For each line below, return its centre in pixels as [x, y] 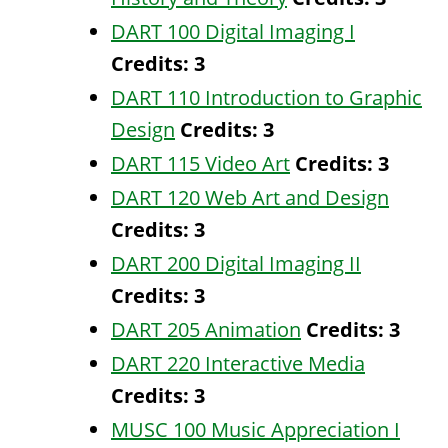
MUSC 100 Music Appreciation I [255, 429]
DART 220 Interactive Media [238, 363]
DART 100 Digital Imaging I [233, 31]
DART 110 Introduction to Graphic [266, 97]
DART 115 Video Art [200, 163]
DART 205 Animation [206, 329]
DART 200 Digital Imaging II [236, 263]
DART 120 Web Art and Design [250, 197]
